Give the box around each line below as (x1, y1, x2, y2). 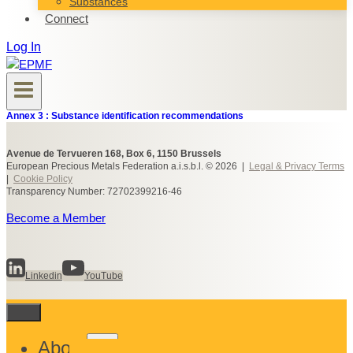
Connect (45, 12, 88, 25)
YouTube (84, 269, 123, 281)
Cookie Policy (13, 173, 72, 185)
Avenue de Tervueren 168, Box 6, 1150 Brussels (6, 148, 221, 160)
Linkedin (25, 269, 62, 281)
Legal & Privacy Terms (249, 161, 344, 173)
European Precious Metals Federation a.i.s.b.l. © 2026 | (6, 161, 249, 173)
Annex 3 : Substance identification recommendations (6, 110, 243, 122)
